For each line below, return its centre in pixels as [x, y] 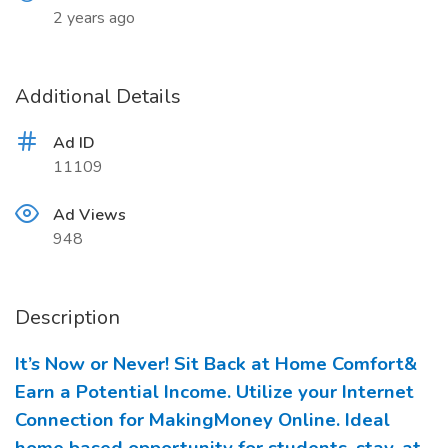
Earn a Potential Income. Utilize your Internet [214, 392]
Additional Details [98, 96]
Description [67, 317]
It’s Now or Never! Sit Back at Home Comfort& [216, 364]
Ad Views [89, 215]
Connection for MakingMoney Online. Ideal [202, 420]
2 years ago [94, 18]
